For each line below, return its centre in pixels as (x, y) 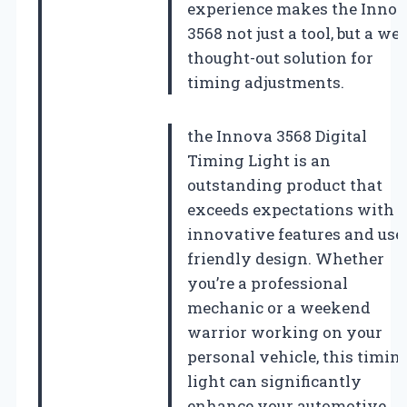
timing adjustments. (266, 82)
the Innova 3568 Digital (277, 135)
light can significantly (274, 381)
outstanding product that (285, 184)
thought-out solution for (280, 57)
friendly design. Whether (286, 258)
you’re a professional (268, 283)
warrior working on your (285, 332)
